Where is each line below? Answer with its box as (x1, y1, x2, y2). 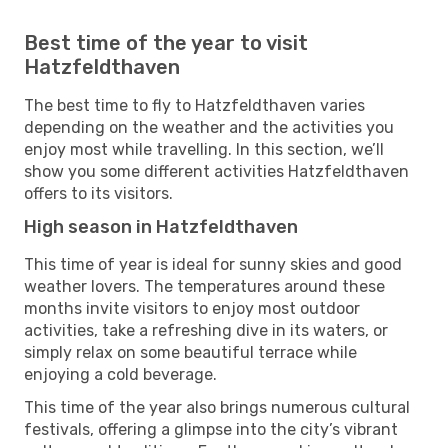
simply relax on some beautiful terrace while (24, 342, 357, 362)
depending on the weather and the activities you (24, 117, 394, 137)
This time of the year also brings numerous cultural (24, 397, 410, 417)
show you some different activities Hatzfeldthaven (24, 161, 409, 181)
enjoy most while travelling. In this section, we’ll (24, 139, 384, 159)
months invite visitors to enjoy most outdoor (24, 298, 360, 318)
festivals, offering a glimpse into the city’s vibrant (24, 419, 398, 439)
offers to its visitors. (24, 183, 173, 203)
